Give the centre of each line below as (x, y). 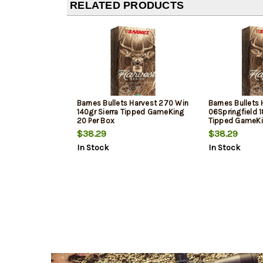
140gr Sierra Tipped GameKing (130, 112)
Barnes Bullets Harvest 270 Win (132, 103)
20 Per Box (95, 121)
